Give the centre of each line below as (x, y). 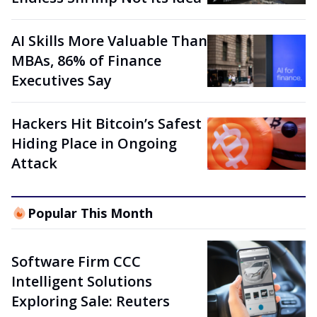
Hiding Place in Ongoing (94, 143)
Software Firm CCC (76, 261)
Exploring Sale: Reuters (91, 301)
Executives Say (62, 80)
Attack (34, 163)
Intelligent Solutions (82, 281)
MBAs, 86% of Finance (86, 60)
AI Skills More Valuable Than (109, 41)
